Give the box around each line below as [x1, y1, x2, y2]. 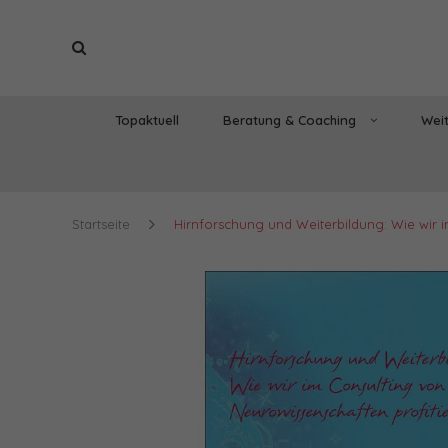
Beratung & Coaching [222, 111, 360, 128]
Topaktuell [114, 111, 179, 128]
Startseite [72, 215, 130, 232]
